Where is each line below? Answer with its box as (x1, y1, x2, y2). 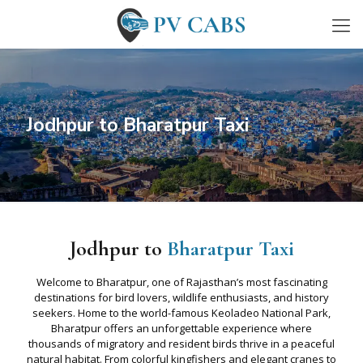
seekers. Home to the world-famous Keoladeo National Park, (32, 305, 331, 320)
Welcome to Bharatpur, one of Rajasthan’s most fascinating (36, 275, 327, 289)
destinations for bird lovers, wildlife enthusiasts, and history (34, 290, 329, 305)
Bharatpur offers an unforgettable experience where (51, 321, 312, 335)
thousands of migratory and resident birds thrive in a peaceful (28, 336, 335, 351)
